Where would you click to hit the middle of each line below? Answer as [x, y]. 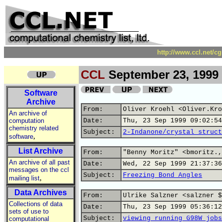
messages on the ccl [39, 170]
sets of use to [29, 211]
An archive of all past [39, 162]
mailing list [24, 178]
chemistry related [34, 128]
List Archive [41, 151]
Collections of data [36, 204]
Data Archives [41, 193]
